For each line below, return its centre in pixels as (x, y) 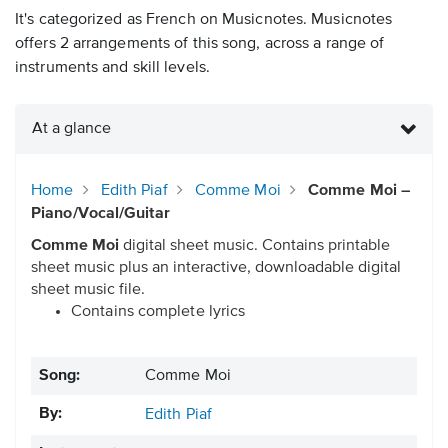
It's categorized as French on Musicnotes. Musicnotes (204, 20)
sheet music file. (88, 290)
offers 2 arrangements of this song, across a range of (200, 44)
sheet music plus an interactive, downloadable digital (216, 268)
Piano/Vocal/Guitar (100, 214)
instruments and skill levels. (112, 68)
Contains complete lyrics (158, 312)
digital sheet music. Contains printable (254, 246)
